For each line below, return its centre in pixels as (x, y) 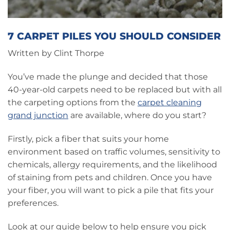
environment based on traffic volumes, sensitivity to (114, 152)
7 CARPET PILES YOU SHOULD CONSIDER (114, 36)
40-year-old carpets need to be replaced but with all (115, 90)
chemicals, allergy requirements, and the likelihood (112, 165)
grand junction (38, 116)
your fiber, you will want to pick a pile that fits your (111, 190)
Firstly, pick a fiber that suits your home (88, 139)
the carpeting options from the (73, 103)
